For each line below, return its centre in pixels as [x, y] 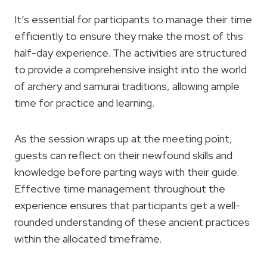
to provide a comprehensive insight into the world [131, 69]
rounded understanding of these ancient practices [132, 222]
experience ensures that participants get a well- [127, 205]
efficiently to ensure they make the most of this [129, 36]
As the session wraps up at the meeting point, [123, 139]
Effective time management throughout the [120, 189]
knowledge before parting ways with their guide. [127, 172]
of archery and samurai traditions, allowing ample [127, 86]
